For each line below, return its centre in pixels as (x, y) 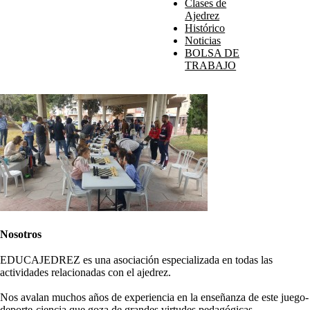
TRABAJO (211, 65)
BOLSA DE (212, 53)
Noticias (203, 40)
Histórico (205, 28)
